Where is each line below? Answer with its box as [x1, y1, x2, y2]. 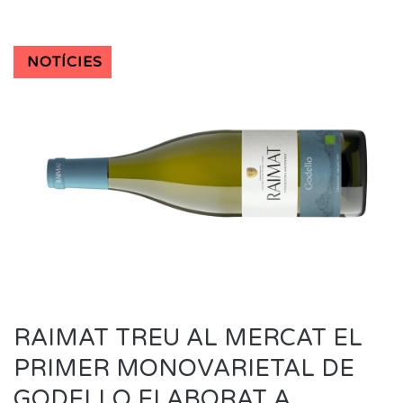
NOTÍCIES [27, 53, 103, 72]
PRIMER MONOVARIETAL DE [13, 354, 354, 383]
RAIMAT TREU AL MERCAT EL [13, 324, 363, 353]
